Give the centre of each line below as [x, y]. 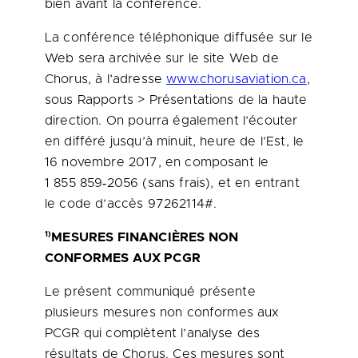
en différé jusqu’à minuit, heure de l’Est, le [175, 141]
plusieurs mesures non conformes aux [162, 312]
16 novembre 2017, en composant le [157, 162]
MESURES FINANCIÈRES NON [145, 237]
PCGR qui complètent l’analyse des [153, 333]
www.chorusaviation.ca [237, 79]
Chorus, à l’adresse [106, 79]
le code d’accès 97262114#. [131, 204]
